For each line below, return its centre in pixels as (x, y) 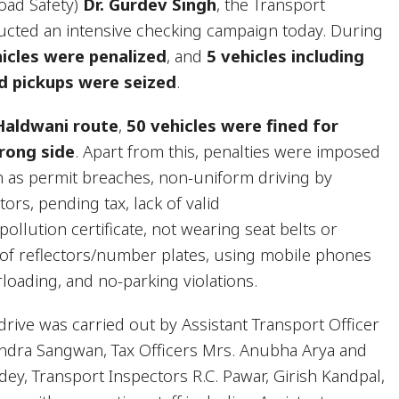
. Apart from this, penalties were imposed (228, 151)
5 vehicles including (286, 56)
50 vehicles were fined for (233, 125)
